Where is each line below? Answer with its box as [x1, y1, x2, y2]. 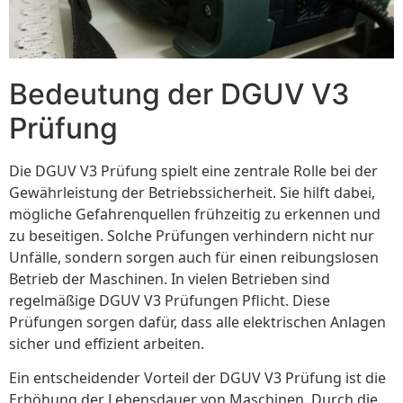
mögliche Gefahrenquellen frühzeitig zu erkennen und [9, 203, 381, 224]
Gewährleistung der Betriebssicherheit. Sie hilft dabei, [9, 182, 375, 202]
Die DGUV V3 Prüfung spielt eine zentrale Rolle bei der [9, 160, 378, 181]
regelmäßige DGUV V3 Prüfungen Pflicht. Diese [9, 290, 330, 310]
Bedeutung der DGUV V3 [9, 76, 350, 112]
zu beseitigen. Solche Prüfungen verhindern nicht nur [9, 225, 374, 246]
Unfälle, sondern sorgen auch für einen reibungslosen [9, 246, 379, 267]
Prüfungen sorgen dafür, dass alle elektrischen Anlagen [9, 311, 386, 332]
